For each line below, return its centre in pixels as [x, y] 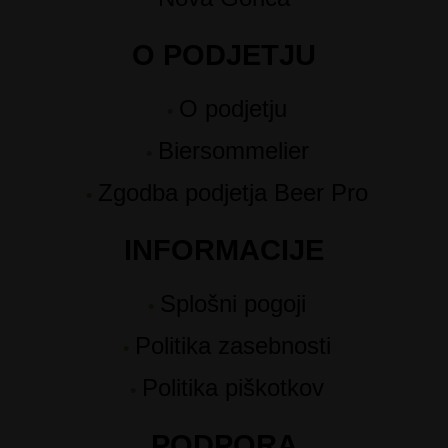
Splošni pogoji [233, 304]
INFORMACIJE [224, 250]
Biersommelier [233, 151]
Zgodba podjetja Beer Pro [233, 193]
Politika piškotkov [233, 388]
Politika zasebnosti [233, 346]
